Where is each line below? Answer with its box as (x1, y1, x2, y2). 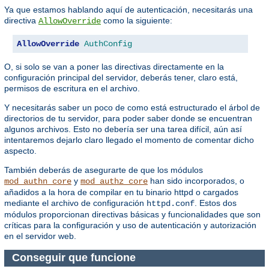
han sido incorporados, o (148, 175, 244, 186)
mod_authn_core (4, 176, 71, 186)
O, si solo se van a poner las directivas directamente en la (4, 61, 224, 71)
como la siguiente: (101, 15, 172, 25)
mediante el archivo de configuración (4, 198, 147, 208)
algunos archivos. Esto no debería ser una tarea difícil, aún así (4, 124, 242, 134)
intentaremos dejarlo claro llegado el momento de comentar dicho (4, 134, 254, 145)
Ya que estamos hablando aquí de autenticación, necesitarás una (4, 4, 253, 14)
